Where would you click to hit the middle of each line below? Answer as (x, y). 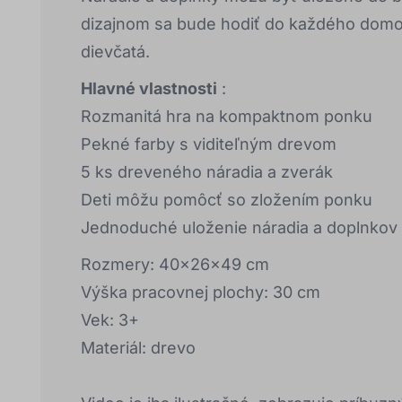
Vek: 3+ (110, 320)
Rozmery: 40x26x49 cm (175, 265)
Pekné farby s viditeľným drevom (209, 144)
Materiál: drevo (138, 348)
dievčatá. (115, 52)
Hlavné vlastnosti (149, 89)
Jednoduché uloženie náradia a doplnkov (239, 228)
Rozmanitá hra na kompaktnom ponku (227, 117)
